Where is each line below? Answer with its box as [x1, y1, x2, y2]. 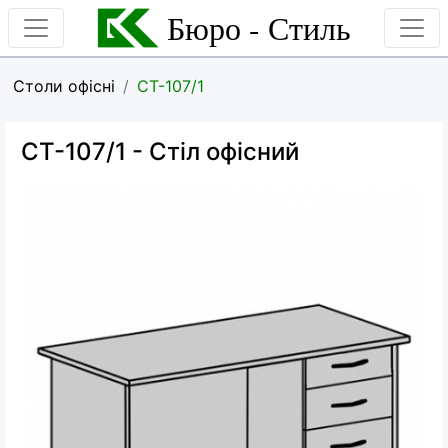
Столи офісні [13, 76, 115, 96]
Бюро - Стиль [166, 6, 351, 49]
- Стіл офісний [126, 137, 299, 166]
